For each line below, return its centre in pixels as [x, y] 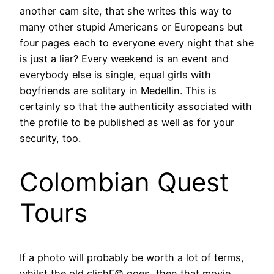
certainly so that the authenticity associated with [136, 106]
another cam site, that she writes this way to [126, 11]
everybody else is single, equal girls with [115, 74]
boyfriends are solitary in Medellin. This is [118, 90]
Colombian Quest [124, 182]
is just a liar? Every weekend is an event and [124, 58]
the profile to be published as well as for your [127, 122]
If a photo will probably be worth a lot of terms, [132, 258]
